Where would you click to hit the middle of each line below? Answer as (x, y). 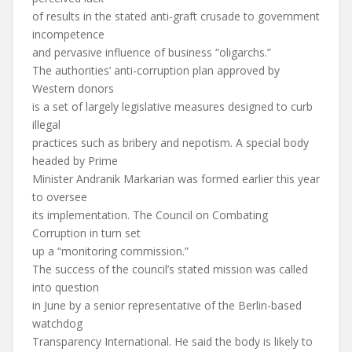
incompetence (68, 34)
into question (66, 287)
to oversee (60, 197)
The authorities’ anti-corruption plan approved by (156, 70)
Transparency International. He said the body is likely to (172, 341)
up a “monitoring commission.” (110, 251)
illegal (46, 125)
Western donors (73, 88)
